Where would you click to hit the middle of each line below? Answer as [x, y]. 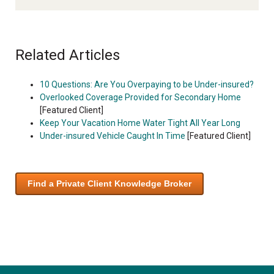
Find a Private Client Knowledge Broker [109, 183]
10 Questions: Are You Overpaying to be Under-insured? [147, 84]
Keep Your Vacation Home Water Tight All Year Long [140, 123]
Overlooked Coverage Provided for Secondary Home [140, 97]
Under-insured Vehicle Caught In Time [113, 135]
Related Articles [68, 55]
